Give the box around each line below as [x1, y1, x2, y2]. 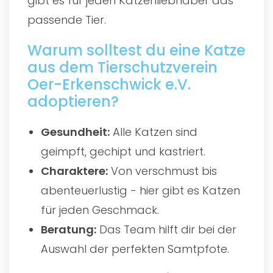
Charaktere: [41, 163, 108, 179]
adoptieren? [27, 91, 119, 112]
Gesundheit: [41, 124, 110, 140]
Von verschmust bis [108, 163, 218, 179]
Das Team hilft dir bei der [96, 221, 237, 237]
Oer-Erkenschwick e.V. [27, 74, 191, 94]
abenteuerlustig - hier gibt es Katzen [41, 182, 241, 198]
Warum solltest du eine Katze [27, 40, 246, 60]
